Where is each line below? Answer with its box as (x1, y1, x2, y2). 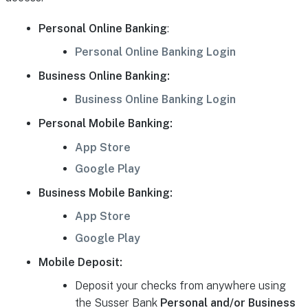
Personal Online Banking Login (75, 45, 236, 59)
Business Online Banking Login (75, 93, 236, 107)
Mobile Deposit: (38, 255, 123, 269)
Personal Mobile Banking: (38, 117, 173, 130)
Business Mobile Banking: (38, 186, 173, 199)
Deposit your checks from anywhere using (75, 279, 287, 293)
